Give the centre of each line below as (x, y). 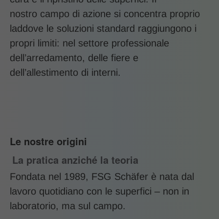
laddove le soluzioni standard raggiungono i (103, 29)
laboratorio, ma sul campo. (68, 206)
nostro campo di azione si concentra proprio (105, 14)
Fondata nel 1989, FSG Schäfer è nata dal (102, 177)
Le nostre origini (48, 141)
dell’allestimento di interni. (65, 73)
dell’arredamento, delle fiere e (74, 58)
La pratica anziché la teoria (75, 160)
